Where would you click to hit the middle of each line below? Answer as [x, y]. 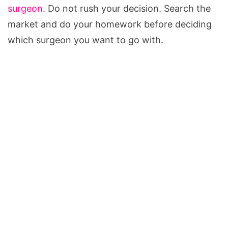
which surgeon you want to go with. [85, 40]
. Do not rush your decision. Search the [127, 8]
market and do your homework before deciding [110, 24]
